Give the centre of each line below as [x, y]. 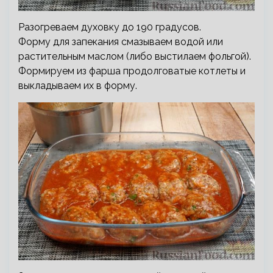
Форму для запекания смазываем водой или [121, 42]
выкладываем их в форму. [78, 86]
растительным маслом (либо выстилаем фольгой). [135, 57]
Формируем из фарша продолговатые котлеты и [132, 71]
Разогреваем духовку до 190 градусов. [110, 27]
